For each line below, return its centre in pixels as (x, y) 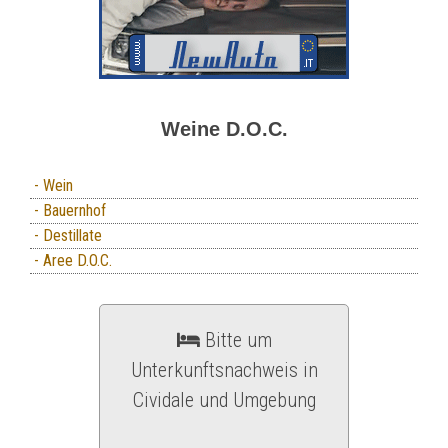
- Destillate (66, 235)
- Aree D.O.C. (71, 260)
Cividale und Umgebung (224, 400)
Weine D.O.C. (224, 129)
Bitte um (235, 340)
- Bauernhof (68, 210)
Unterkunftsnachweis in (224, 370)
